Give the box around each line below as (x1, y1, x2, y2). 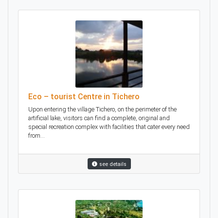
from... (28, 131, 45, 139)
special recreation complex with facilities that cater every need (28, 123, 190, 130)
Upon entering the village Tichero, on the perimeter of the (28, 105, 177, 113)
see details (99, 161, 127, 167)
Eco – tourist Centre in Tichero (28, 91, 140, 101)
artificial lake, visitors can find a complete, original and (28, 114, 170, 122)
